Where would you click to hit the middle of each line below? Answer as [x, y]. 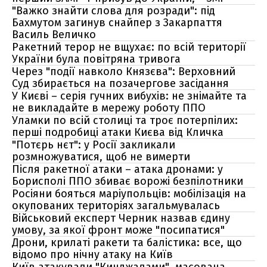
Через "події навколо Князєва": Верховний [124, 72]
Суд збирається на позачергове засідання [120, 83]
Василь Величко [54, 35]
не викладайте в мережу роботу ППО [109, 108]
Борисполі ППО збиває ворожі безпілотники [128, 181]
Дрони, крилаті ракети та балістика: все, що [127, 243]
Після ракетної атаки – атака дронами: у [117, 169]
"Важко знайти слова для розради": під [114, 11]
